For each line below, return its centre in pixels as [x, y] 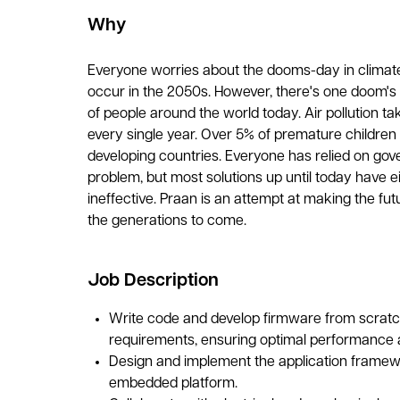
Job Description [153, 281]
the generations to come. [168, 221]
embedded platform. [173, 384]
